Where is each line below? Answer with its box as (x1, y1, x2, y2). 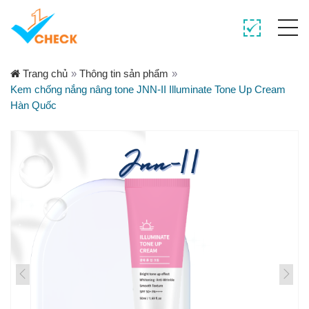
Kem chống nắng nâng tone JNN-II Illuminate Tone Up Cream (10, 83, 286, 95)
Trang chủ (20, 68, 68, 79)
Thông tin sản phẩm (79, 68, 168, 79)
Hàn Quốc (10, 99, 57, 111)
